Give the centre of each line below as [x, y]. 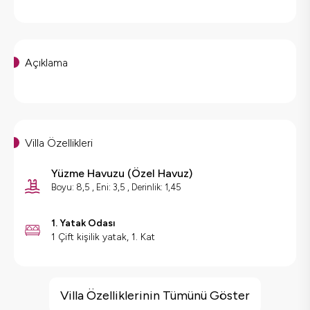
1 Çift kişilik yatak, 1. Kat [103, 237]
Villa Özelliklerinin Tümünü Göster [155, 296]
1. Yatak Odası [83, 224]
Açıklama [46, 63]
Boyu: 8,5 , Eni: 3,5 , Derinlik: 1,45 [116, 188]
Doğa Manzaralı [64, 294]
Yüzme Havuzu [88, 174]
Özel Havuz [160, 174]
